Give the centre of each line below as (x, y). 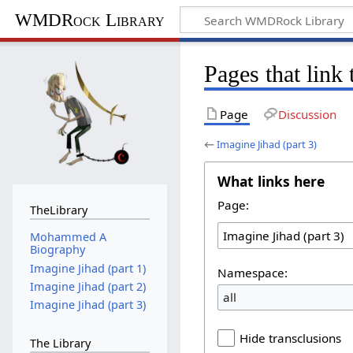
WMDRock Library (89, 20)
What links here (271, 181)
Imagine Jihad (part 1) (87, 268)
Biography (57, 250)
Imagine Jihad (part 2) (87, 286)
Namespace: (253, 272)
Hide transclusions (291, 338)
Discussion (307, 114)
